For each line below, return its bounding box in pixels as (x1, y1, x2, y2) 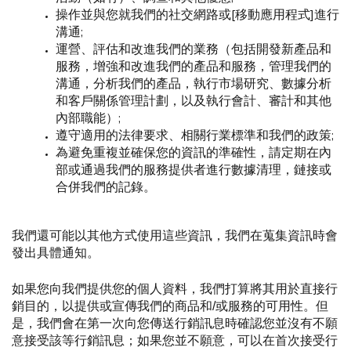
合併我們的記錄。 (56, 179, 156, 196)
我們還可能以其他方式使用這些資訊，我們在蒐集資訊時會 (12, 229, 338, 242)
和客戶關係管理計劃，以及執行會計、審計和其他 (56, 92, 331, 110)
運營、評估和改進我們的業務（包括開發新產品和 (56, 41, 331, 58)
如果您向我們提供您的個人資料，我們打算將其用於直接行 (12, 282, 338, 295)
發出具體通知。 (12, 246, 100, 259)
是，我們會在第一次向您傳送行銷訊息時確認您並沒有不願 (12, 317, 338, 330)
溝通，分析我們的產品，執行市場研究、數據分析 (56, 75, 331, 92)
